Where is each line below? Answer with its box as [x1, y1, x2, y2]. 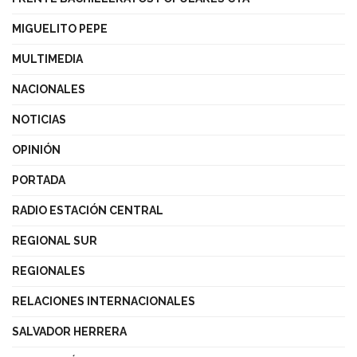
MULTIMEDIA [12, 53, 83, 66]
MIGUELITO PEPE [12, 22, 108, 36]
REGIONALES [12, 265, 85, 278]
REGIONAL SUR [12, 234, 97, 248]
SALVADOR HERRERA [12, 325, 127, 339]
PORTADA [12, 174, 65, 187]
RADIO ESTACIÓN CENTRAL [12, 204, 163, 218]
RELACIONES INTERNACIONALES [12, 295, 195, 308]
